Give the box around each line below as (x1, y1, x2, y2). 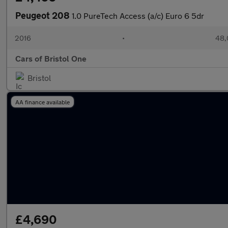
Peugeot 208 (15, 10, 72, 21)
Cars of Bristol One (15, 53, 87, 63)
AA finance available (15, 98, 70, 105)
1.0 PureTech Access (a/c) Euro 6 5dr (72, 11, 204, 20)
